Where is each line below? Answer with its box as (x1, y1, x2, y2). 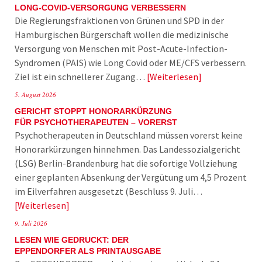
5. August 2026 (15, 89, 56, 99)
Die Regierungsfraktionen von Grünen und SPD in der (15, 14, 224, 26)
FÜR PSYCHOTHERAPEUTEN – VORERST (15, 118, 177, 127)
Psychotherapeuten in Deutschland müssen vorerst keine (15, 129, 243, 141)
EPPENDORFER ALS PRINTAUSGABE (15, 246, 161, 256)
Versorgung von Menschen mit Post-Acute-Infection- (15, 42, 227, 54)
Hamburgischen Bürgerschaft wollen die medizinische (15, 28, 229, 40)
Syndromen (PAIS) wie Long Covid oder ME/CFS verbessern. (15, 56, 247, 68)
